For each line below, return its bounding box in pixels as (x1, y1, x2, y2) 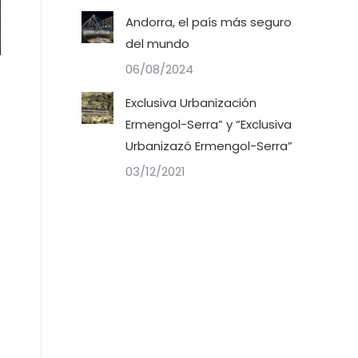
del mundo (125, 35, 189, 52)
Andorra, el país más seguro (125, 14, 292, 30)
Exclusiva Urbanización (125, 94, 257, 111)
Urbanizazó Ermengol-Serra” (125, 137, 292, 154)
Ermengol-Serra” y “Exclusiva (125, 116, 292, 133)
